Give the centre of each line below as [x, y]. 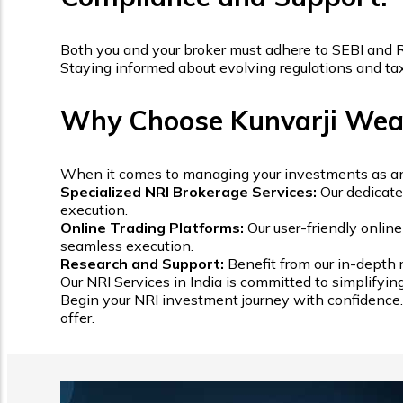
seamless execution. [127, 246]
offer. [77, 318]
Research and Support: [142, 264]
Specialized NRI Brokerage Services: [188, 192]
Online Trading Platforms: [152, 228]
